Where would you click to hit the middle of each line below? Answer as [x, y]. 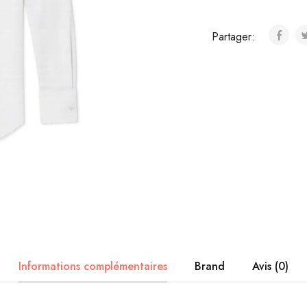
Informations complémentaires [93, 266]
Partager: [235, 37]
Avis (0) [270, 266]
